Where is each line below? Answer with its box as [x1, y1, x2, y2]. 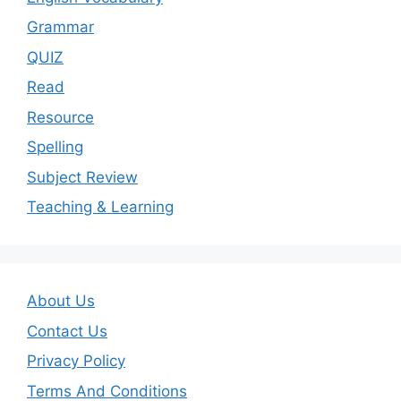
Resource [27, 107, 94, 126]
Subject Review [27, 167, 138, 186]
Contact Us [27, 321, 107, 340]
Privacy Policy [27, 352, 125, 371]
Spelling [27, 138, 83, 157]
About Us [27, 292, 95, 311]
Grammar [27, 18, 94, 37]
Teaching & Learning [27, 198, 174, 217]
